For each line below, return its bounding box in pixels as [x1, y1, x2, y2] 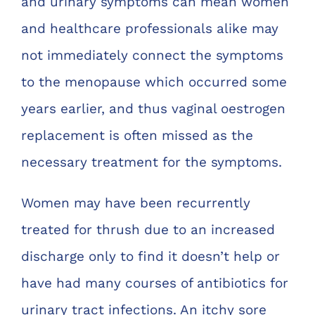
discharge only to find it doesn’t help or [21, 247, 280, 264]
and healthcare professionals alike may [21, 20, 278, 37]
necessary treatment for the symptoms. [21, 153, 282, 170]
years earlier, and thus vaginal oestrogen [21, 100, 285, 117]
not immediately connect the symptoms [21, 46, 283, 63]
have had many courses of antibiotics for [21, 274, 288, 291]
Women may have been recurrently [21, 194, 250, 211]
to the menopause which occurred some [21, 73, 287, 90]
